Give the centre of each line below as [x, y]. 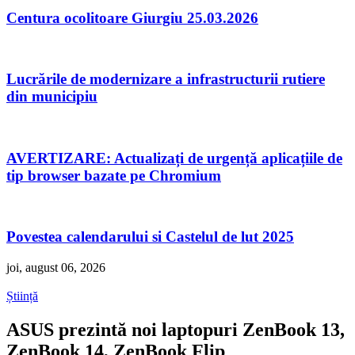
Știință [22, 296]
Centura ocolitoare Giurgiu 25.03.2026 [132, 17]
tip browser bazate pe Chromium [114, 175]
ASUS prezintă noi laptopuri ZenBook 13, [176, 329]
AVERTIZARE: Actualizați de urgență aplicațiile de [174, 158]
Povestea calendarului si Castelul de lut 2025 [150, 237]
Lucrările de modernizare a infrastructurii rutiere [166, 79]
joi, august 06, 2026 [56, 267]
